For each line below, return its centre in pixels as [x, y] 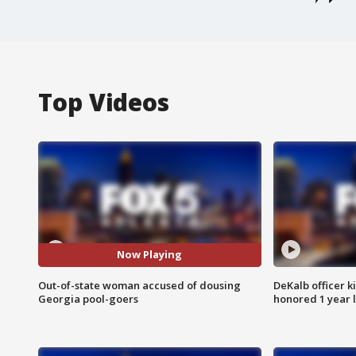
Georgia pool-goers [88, 298]
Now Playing [150, 255]
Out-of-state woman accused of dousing [139, 285]
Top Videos [104, 102]
